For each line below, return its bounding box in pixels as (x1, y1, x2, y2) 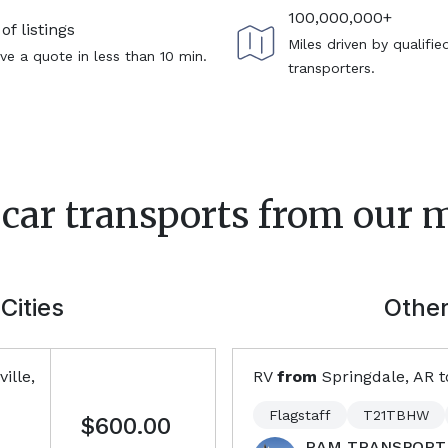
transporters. (288, 60, 375, 76)
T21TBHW (363, 407, 429, 423)
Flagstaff (269, 407, 331, 423)
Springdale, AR (322, 367, 434, 386)
